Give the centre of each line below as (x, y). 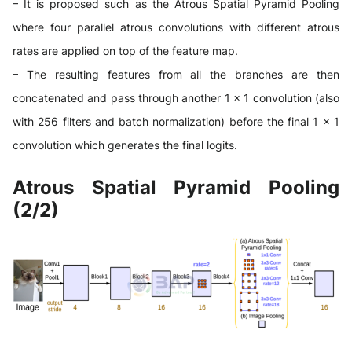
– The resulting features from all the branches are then (176, 75)
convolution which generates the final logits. (125, 145)
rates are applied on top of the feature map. (125, 51)
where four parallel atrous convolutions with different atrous (176, 27)
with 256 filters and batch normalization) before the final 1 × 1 (176, 122)
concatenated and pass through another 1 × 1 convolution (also (176, 98)
